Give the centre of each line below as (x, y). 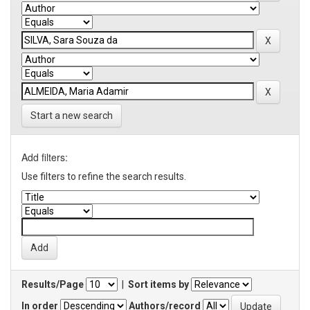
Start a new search (72, 116)
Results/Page (53, 284)
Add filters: (45, 157)
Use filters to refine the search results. (104, 176)
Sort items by (158, 284)
